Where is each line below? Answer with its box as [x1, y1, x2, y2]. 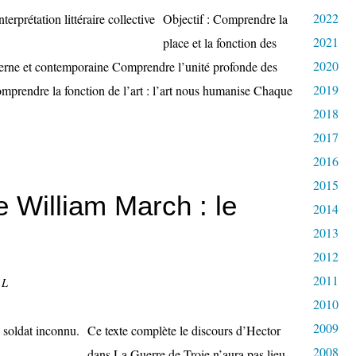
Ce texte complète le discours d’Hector [87, 322, 281, 339]
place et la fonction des [163, 34, 277, 51]
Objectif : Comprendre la [163, 10, 288, 27]
